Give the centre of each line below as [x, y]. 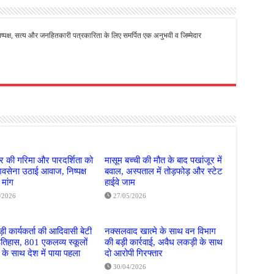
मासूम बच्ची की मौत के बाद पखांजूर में [164, 160]
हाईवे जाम [120, 182]
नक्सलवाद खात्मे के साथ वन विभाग [161, 231]
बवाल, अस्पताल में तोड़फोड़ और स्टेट [164, 171]
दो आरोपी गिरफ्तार [134, 253]
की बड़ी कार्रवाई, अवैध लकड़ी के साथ [164, 242]
